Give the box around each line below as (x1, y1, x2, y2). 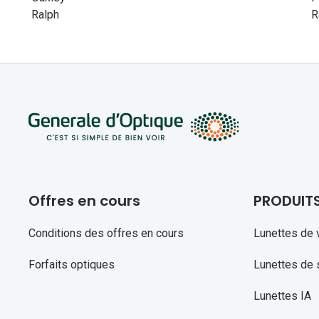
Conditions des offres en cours (28, 226, 184, 241)
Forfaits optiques (28, 258, 115, 272)
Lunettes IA (253, 289, 311, 303)
